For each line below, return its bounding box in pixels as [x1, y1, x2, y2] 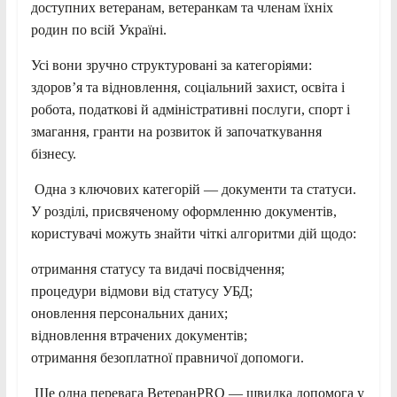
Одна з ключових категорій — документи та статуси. [30, 181, 356, 197]
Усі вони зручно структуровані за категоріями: [30, 57, 312, 73]
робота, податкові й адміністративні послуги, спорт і [30, 101, 350, 117]
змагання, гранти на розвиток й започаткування [30, 123, 322, 139]
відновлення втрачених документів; [30, 327, 247, 343]
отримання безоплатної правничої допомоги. [30, 349, 304, 365]
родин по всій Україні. [30, 21, 167, 37]
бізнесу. [30, 145, 76, 161]
